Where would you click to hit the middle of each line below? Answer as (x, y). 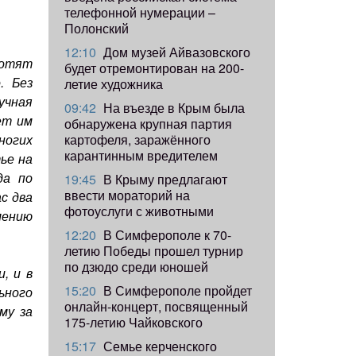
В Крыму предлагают (164, 179)
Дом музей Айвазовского (175, 52)
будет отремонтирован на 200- (154, 68)
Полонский (97, 28)
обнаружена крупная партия (148, 123)
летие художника (114, 83)
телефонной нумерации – (140, 12)
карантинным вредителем (141, 155)
